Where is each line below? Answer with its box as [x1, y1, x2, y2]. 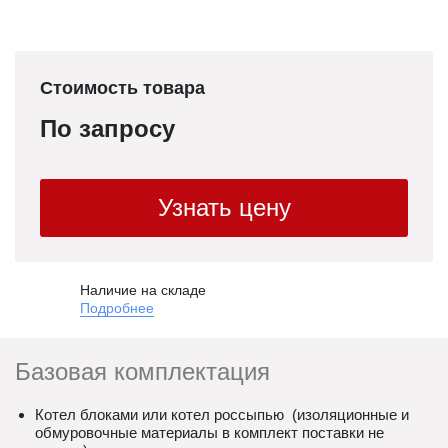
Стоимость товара [40, 78, 205, 98]
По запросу [40, 115, 175, 142]
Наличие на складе [80, 283, 206, 298]
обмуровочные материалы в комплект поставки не [35, 424, 384, 441]
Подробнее [80, 301, 154, 316]
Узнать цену [157, 194, 291, 221]
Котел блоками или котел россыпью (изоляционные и [35, 406, 409, 423]
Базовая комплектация [15, 358, 270, 385]
